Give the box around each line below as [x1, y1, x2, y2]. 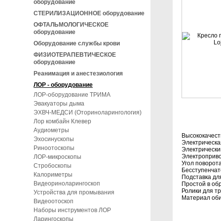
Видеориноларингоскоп [34, 180, 100, 187]
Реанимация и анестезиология [34, 70, 123, 77]
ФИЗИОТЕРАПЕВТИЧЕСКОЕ [34, 51, 116, 58]
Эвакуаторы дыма [34, 100, 84, 107]
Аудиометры [34, 127, 69, 134]
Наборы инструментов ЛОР [34, 207, 111, 214]
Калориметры [34, 171, 73, 178]
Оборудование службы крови [34, 40, 120, 47]
